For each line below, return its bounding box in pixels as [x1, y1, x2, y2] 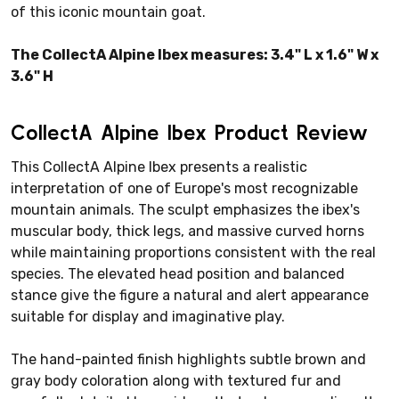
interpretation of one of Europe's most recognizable [11, 179, 358, 197]
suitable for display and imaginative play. [11, 307, 285, 325]
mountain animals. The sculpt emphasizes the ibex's [11, 200, 360, 218]
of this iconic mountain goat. [11, 3, 206, 20]
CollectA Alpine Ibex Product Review [11, 119, 368, 144]
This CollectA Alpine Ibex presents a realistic [11, 158, 307, 175]
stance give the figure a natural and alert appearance [11, 286, 369, 304]
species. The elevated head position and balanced [11, 265, 345, 282]
